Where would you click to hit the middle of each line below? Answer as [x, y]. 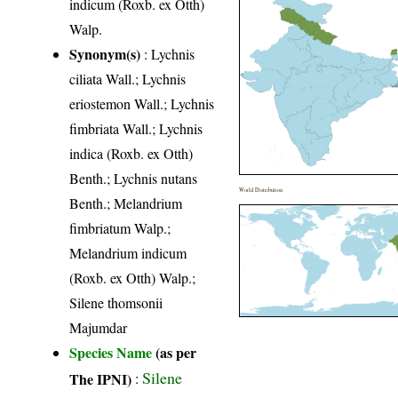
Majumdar [99, 327]
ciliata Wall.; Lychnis [128, 78]
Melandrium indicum [128, 252]
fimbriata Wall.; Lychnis [136, 128]
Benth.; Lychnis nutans [134, 178]
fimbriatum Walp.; [120, 227]
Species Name [113, 352]
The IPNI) [101, 378]
